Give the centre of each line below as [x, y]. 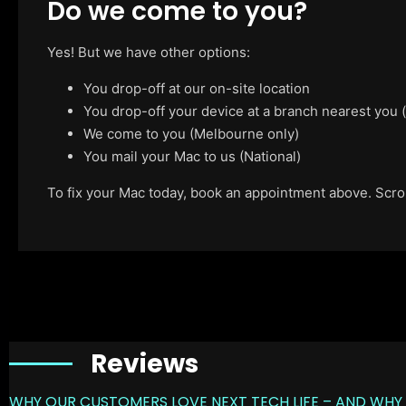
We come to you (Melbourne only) [191, 133]
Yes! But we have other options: [149, 52]
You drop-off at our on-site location [197, 88]
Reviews [145, 363]
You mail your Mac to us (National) [192, 156]
